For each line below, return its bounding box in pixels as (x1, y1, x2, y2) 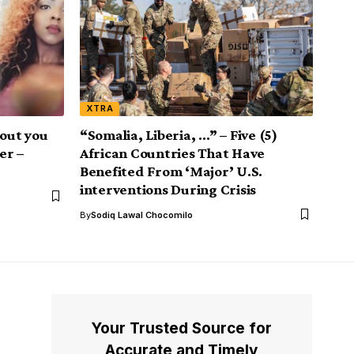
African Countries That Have (80, 144, 265, 161)
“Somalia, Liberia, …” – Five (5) (80, 126, 277, 143)
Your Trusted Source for (91, 318, 273, 337)
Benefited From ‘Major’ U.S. (80, 162, 263, 179)
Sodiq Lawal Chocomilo (91, 209, 193, 220)
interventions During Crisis (80, 180, 257, 198)
